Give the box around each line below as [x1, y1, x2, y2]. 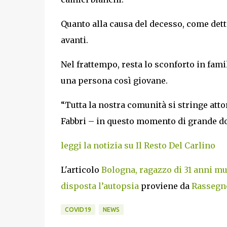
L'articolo [60, 165, 101, 175]
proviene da [138, 181, 192, 191]
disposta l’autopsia [60, 181, 139, 191]
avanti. [60, 35, 88, 45]
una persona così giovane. [60, 75, 168, 86]
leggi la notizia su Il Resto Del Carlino [60, 140, 215, 150]
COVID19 [64, 206, 91, 213]
